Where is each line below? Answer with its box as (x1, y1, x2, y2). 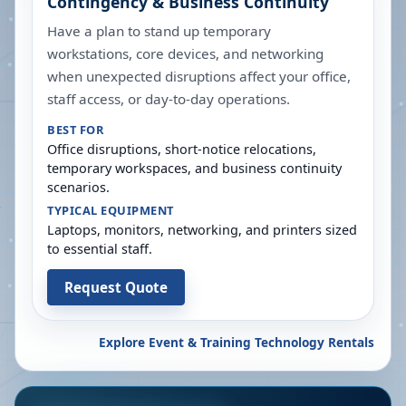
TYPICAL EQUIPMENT (47, 202, 174, 218)
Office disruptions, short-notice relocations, (47, 140, 316, 158)
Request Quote (64, 277, 168, 296)
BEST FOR (47, 121, 104, 138)
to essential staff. (47, 240, 152, 257)
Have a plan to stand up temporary (47, 22, 271, 40)
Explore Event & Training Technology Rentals (99, 333, 374, 351)
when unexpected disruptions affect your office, (47, 67, 351, 85)
